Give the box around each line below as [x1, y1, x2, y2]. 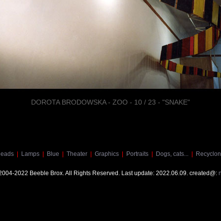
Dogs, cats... [155, 150, 188, 157]
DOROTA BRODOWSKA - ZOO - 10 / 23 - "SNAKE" [31, 98, 190, 106]
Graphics [94, 150, 119, 157]
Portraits [126, 150, 148, 157]
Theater [66, 150, 87, 157]
